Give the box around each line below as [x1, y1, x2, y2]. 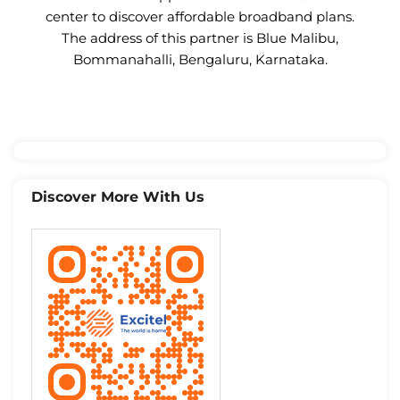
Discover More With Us [31, 188, 204, 206]
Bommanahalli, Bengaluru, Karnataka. [72, 51, 328, 69]
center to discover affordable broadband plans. [46, 8, 354, 26]
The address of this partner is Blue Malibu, [62, 29, 338, 47]
